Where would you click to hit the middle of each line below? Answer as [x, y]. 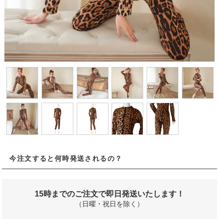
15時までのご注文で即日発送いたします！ [109, 194]
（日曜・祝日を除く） [109, 204]
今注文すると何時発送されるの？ [66, 158]
